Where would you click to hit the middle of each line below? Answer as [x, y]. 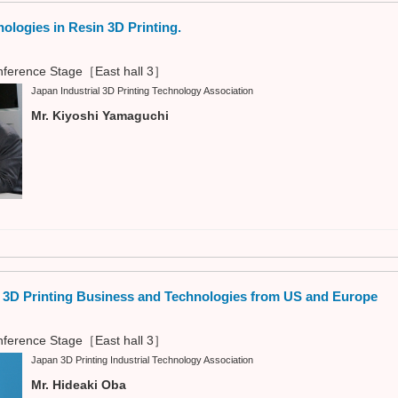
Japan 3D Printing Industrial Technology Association [142, 360]
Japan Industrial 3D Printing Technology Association [142, 90]
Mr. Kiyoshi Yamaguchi [100, 115]
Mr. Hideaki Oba [79, 385]
